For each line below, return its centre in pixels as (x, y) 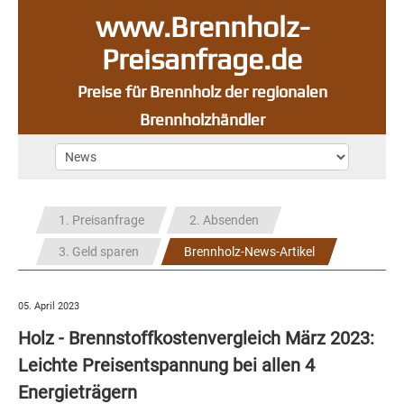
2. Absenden (224, 220)
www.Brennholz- (202, 27)
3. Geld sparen (99, 252)
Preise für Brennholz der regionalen (202, 92)
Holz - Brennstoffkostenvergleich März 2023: (196, 338)
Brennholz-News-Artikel (249, 252)
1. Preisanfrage (101, 220)
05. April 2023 (49, 306)
